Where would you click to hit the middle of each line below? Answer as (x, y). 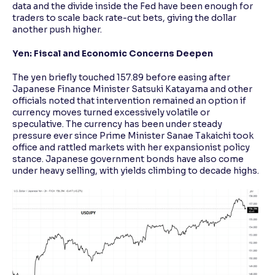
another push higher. (57, 30)
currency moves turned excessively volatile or (111, 113)
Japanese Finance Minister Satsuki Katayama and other (132, 89)
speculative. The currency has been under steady (117, 124)
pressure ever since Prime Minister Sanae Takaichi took (133, 136)
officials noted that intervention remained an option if (129, 101)
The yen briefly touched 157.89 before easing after (121, 78)
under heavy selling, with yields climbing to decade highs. (136, 171)
